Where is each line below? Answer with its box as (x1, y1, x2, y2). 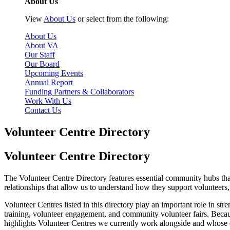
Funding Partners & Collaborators (25, 87, 134, 96)
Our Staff (25, 50, 55, 59)
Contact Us (25, 106, 61, 114)
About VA (25, 41, 59, 50)
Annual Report (25, 78, 73, 87)
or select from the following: (75, 14, 169, 23)
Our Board (25, 60, 60, 68)
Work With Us (25, 97, 71, 105)
